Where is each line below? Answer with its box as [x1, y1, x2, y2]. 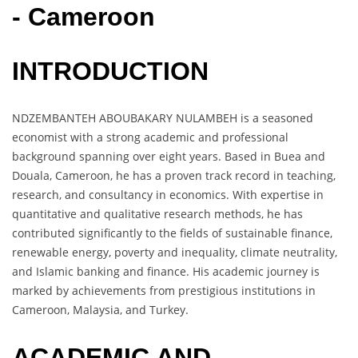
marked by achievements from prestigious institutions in [12, 283, 316, 299]
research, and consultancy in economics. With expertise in [12, 187, 324, 203]
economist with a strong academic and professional [12, 129, 288, 145]
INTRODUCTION [12, 56, 209, 86]
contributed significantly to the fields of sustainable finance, [12, 225, 332, 241]
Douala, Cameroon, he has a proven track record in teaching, [12, 168, 336, 184]
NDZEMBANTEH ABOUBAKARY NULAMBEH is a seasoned [12, 110, 313, 126]
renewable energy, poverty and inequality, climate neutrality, [12, 245, 337, 261]
